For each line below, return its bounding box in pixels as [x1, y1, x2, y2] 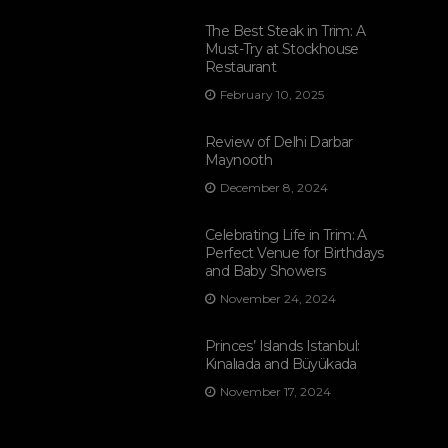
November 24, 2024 [220, 291, 336, 307]
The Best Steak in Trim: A [205, 22, 365, 41]
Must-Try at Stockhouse [205, 40, 359, 59]
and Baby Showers [205, 262, 326, 281]
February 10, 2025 [220, 87, 324, 103]
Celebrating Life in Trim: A [205, 226, 367, 245]
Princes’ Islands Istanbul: [205, 337, 360, 356]
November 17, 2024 [220, 384, 331, 400]
